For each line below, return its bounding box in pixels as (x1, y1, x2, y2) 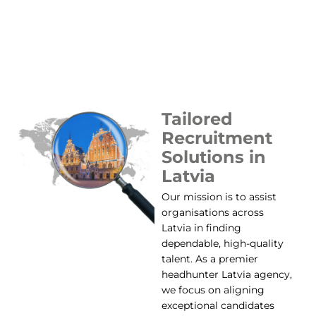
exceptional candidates (161, 298, 274, 312)
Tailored (161, 108, 233, 129)
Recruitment (161, 127, 272, 148)
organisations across (161, 205, 264, 219)
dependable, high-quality (161, 236, 284, 250)
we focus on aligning (161, 283, 265, 296)
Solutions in (161, 146, 266, 167)
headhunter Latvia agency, (161, 267, 292, 281)
